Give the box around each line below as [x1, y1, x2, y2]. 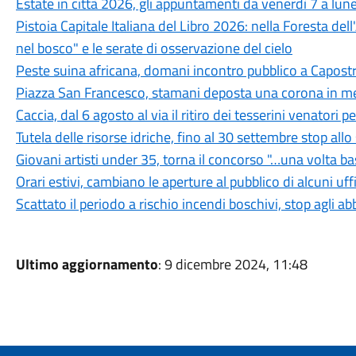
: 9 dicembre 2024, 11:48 [157, 253, 308, 275]
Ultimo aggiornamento [15, 253, 158, 275]
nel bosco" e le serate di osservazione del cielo [15, 37, 292, 59]
